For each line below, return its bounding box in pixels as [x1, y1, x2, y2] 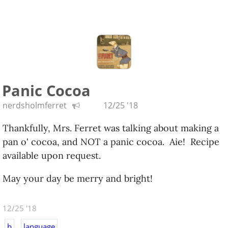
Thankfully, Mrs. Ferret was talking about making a [3, 122, 219, 134]
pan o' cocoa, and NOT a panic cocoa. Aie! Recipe [3, 136, 219, 148]
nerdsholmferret [3, 100, 67, 111]
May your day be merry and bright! [3, 173, 153, 184]
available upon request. [3, 150, 101, 161]
